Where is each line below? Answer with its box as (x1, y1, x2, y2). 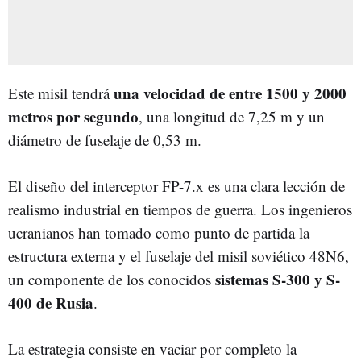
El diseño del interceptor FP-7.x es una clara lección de (8, 175, 345, 196)
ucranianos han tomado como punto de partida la (8, 222, 309, 243)
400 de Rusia (8, 291, 93, 313)
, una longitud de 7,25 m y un (139, 106, 325, 127)
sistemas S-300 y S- (215, 268, 340, 290)
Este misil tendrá (8, 82, 114, 103)
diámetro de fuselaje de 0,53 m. (8, 129, 201, 150)
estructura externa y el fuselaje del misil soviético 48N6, (8, 245, 349, 266)
